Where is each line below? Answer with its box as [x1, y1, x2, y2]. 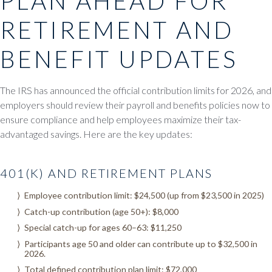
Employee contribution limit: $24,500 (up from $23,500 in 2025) [24, 190, 264, 201]
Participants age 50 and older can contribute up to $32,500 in [24, 238, 257, 249]
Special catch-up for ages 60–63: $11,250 [24, 222, 182, 233]
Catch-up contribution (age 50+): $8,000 [24, 206, 178, 217]
